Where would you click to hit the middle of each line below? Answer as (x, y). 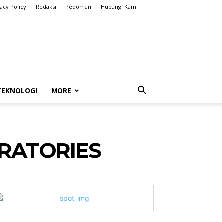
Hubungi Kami (119, 7)
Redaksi (46, 7)
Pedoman (78, 7)
